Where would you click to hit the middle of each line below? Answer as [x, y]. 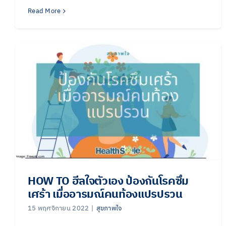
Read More [44, 11]
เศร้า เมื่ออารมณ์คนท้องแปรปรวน [105, 194]
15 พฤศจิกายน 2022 [59, 208]
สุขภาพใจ [109, 208]
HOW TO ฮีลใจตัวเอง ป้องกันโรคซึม [108, 181]
